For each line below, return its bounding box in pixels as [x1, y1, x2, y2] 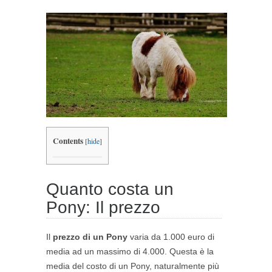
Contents [53, 135, 83, 148]
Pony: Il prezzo [46, 198, 160, 217]
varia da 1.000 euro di [127, 232, 214, 242]
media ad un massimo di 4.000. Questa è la [46, 246, 214, 257]
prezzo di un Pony [53, 232, 127, 242]
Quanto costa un [46, 180, 174, 199]
